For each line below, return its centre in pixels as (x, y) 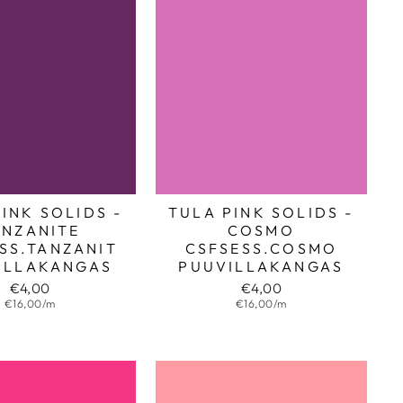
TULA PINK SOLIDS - (261, 212)
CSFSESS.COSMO (261, 248)
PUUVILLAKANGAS (261, 266)
